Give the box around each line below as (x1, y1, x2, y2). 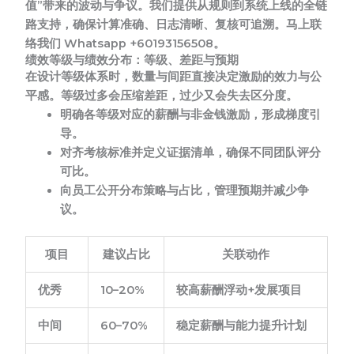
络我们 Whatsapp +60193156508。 (25, 36, 226, 51)
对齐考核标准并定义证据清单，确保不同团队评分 (60, 145, 322, 160)
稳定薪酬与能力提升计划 (176, 318, 307, 333)
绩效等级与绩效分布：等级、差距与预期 (25, 52, 239, 67)
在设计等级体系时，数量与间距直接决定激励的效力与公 (25, 69, 322, 84)
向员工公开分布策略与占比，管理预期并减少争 (60, 183, 310, 198)
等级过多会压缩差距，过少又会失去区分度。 (61, 88, 299, 103)
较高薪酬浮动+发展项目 (176, 282, 303, 297)
